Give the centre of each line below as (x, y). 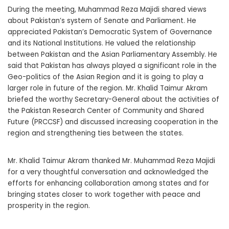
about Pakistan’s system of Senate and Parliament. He (102, 21)
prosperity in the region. (49, 206)
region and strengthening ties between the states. (96, 133)
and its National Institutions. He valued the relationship (102, 43)
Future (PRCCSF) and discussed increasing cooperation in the (113, 122)
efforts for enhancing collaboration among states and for (108, 184)
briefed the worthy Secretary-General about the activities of (113, 100)
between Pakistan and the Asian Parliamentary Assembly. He (112, 55)
